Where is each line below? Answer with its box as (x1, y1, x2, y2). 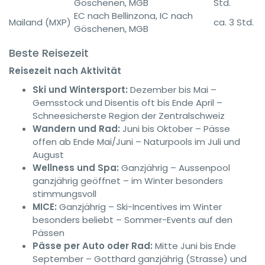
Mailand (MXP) (9, 16, 71, 28)
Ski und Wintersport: (33, 83, 128, 96)
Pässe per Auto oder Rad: (33, 240, 153, 252)
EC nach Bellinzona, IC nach (74, 9, 193, 22)
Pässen (33, 227, 64, 239)
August (33, 148, 64, 161)
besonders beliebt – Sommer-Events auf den (33, 214, 232, 226)
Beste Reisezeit (9, 46, 89, 60)
